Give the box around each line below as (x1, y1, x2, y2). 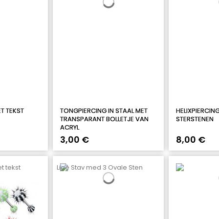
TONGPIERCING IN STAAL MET (60, 106, 148, 115)
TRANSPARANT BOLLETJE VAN (60, 114, 149, 124)
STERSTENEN (176, 114, 214, 124)
